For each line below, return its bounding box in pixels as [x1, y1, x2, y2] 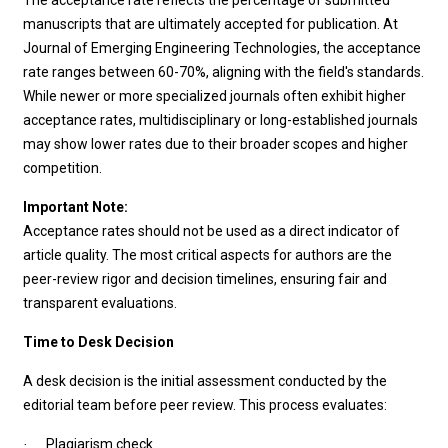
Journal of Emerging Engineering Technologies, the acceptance [23, 40, 422, 56]
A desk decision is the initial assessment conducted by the [23, 373, 388, 389]
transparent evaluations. [23, 295, 178, 311]
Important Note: [23, 199, 129, 215]
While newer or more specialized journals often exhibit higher [23, 88, 407, 104]
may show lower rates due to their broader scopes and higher [23, 136, 409, 152]
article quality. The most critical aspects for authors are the [23, 247, 393, 263]
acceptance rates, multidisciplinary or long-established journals [23, 112, 419, 128]
